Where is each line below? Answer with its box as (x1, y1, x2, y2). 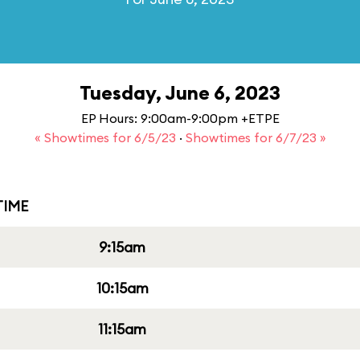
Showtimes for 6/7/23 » (185, 129, 326, 145)
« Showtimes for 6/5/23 (34, 129, 179, 145)
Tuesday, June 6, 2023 (80, 80, 280, 104)
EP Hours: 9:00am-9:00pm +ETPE (80, 110, 280, 126)
